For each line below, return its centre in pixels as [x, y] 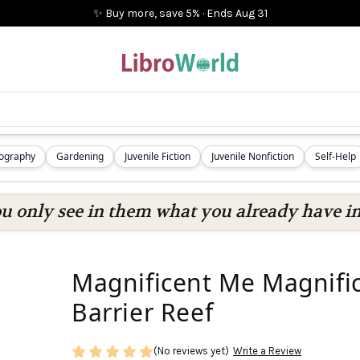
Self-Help [335, 156]
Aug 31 [251, 13]
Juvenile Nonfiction [253, 156]
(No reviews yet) [191, 351]
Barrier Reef [143, 312]
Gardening [80, 156]
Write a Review [267, 351]
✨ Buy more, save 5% [146, 13]
